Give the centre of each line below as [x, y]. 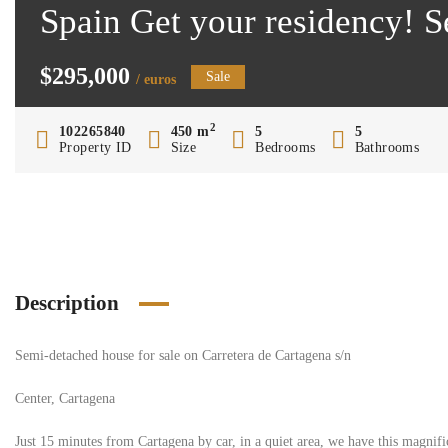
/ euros [156, 79]
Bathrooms [387, 147]
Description [67, 303]
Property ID [95, 147]
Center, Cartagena [65, 398]
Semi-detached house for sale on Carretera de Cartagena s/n [183, 355]
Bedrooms [285, 147]
